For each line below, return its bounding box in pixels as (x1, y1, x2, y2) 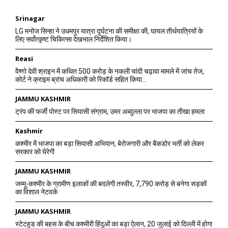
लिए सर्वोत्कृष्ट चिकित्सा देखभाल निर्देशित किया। (15, 35, 132, 44)
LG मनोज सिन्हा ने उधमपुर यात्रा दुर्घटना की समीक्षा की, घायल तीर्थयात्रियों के (15, 27, 203, 36)
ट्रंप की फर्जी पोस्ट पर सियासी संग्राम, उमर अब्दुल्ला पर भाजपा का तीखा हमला (15, 107, 205, 116)
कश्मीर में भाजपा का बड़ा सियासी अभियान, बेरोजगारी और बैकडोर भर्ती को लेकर (15, 139, 204, 148)
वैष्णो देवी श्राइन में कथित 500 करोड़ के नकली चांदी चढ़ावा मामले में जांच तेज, (15, 67, 204, 76)
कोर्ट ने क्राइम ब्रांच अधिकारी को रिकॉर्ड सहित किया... (15, 75, 147, 84)
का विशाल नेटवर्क (15, 188, 58, 196)
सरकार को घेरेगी (15, 148, 54, 156)
